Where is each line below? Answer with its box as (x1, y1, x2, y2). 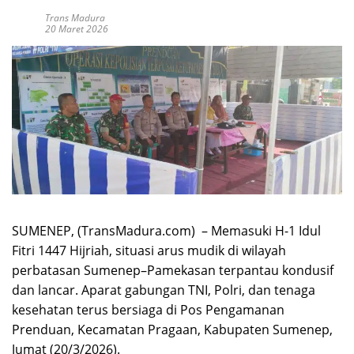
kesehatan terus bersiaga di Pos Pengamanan (12, 301, 284, 319)
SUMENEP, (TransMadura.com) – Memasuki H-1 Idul (12, 222, 321, 240)
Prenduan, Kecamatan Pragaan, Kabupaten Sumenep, (12, 321, 333, 339)
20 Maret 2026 (45, 21, 108, 36)
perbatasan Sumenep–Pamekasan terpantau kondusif (12, 262, 333, 280)
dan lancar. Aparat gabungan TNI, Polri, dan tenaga (12, 281, 315, 299)
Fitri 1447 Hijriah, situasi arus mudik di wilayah (12, 242, 286, 260)
